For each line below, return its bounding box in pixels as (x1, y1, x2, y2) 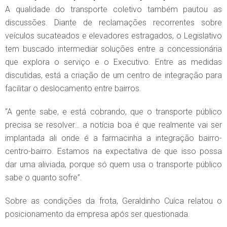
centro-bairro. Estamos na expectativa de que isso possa (5, 146, 222, 156)
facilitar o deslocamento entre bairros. (5, 83, 141, 93)
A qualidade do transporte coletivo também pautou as (5, 4, 222, 14)
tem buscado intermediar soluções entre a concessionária (5, 44, 222, 54)
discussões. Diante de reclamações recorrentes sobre (5, 17, 222, 27)
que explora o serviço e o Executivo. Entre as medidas (5, 57, 222, 67)
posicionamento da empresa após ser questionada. (5, 209, 190, 219)
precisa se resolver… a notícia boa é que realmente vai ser (5, 120, 222, 130)
